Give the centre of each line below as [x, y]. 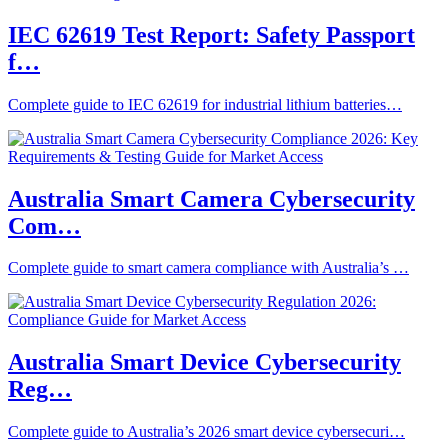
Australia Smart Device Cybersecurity [204, 362]
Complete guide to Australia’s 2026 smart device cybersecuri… [206, 432]
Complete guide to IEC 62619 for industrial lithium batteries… [205, 104]
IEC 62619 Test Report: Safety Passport [211, 34]
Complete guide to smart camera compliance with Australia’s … [208, 268]
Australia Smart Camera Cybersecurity [211, 198]
